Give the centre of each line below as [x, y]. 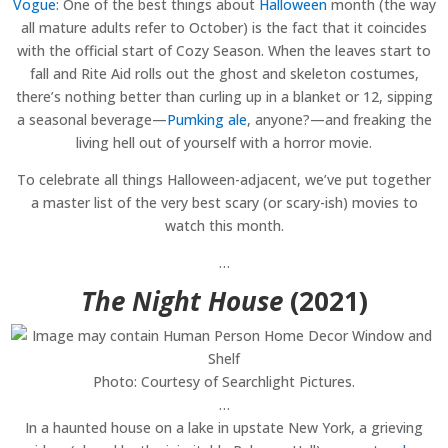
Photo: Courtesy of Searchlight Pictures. [224, 382]
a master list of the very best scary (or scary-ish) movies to [224, 203]
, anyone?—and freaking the [339, 120]
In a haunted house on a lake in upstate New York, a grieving [224, 428]
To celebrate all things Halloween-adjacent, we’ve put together [224, 180]
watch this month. [224, 226]
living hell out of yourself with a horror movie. [224, 143]
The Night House [181, 301]
